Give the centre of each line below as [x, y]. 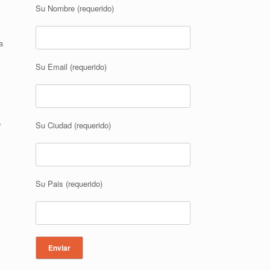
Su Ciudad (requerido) [74, 125]
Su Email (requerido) [71, 67]
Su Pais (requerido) [69, 184]
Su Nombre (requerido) [75, 8]
